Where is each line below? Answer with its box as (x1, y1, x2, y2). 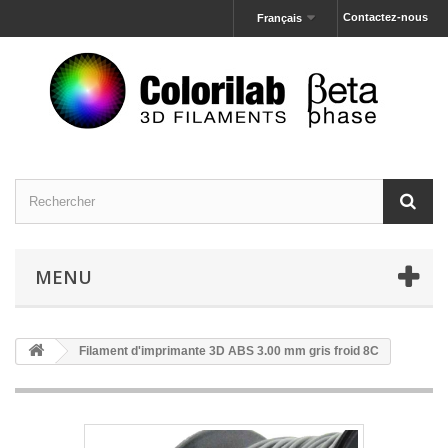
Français (256, 12, 302, 24)
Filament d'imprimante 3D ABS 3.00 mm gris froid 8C (76, 344, 379, 358)
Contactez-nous (343, 11, 428, 23)
